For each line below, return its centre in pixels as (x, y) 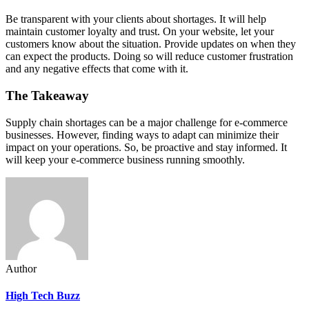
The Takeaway (47, 96)
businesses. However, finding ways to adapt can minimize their (142, 134)
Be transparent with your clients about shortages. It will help (136, 19)
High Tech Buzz (43, 296)
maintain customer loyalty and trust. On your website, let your (140, 32)
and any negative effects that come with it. (97, 69)
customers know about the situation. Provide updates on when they (151, 44)
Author (21, 268)
